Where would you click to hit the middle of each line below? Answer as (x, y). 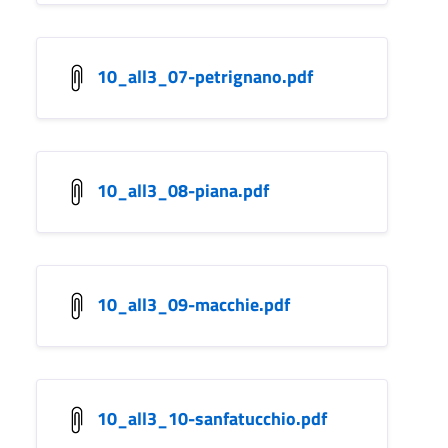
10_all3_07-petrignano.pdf (205, 76)
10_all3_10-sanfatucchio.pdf (212, 418)
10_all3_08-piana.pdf (183, 190)
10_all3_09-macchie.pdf (193, 304)
